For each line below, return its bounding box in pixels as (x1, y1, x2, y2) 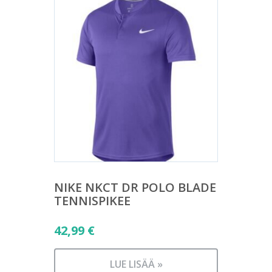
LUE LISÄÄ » (109, 257, 163, 271)
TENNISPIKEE (54, 192, 131, 209)
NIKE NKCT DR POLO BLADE (54, 179, 216, 195)
